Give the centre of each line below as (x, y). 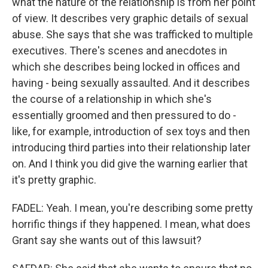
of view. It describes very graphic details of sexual (130, 18)
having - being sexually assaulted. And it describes (131, 83)
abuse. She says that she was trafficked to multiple (133, 34)
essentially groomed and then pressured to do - (124, 115)
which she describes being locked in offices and (126, 67)
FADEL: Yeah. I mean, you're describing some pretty (133, 208)
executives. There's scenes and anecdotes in (120, 51)
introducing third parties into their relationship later (131, 147)
